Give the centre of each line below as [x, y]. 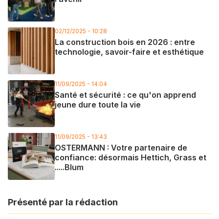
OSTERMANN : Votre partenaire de [121, 147]
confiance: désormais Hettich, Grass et [131, 157]
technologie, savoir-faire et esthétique [129, 52]
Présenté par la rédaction [63, 202]
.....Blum [69, 167]
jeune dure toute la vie [98, 104]
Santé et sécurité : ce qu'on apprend [125, 95]
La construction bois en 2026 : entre [125, 42]
